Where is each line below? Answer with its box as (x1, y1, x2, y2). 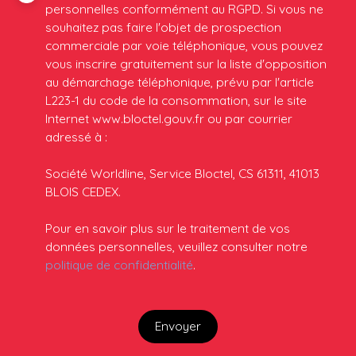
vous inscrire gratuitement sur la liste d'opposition (45, 55, 327, 72)
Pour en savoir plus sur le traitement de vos (45, 219, 290, 236)
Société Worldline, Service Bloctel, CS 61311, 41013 (45, 164, 319, 181)
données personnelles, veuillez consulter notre (45, 238, 308, 254)
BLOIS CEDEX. (45, 183, 121, 199)
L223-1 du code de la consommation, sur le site (45, 91, 307, 108)
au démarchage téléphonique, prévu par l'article (45, 73, 314, 90)
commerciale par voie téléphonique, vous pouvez (45, 37, 323, 53)
